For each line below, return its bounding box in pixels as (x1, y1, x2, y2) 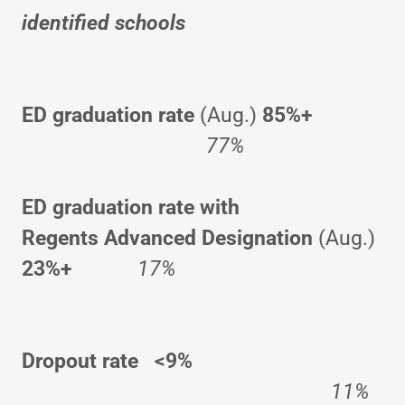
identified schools (22, 10, 185, 35)
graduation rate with (52, 194, 245, 220)
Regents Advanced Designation (22, 225, 318, 250)
